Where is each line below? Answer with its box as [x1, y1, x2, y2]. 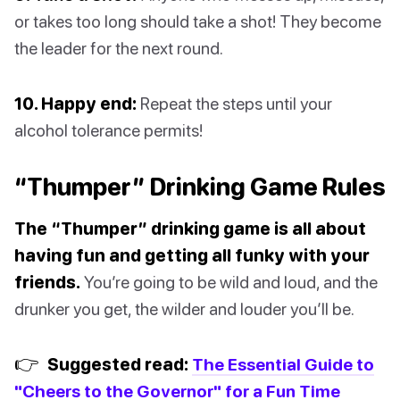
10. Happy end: [14, 92, 137, 113]
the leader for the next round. [14, 37, 223, 58]
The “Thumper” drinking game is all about [14, 217, 366, 238]
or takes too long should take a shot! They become [14, 10, 381, 31]
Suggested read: [44, 353, 192, 374]
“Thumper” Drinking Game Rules [14, 171, 386, 201]
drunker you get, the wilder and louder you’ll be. [14, 297, 354, 319]
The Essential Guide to [192, 353, 374, 374]
